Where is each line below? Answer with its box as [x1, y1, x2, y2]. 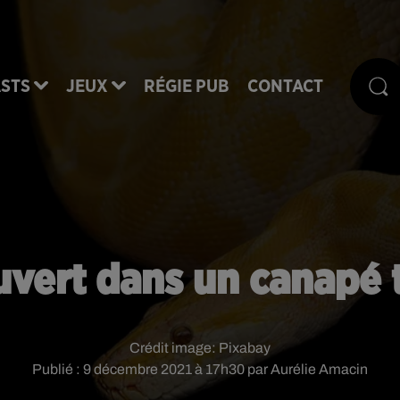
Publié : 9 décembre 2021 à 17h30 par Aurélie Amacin [32, 362, 368, 377]
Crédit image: [129, 340, 219, 355]
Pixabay [219, 340, 271, 355]
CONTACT [247, 77, 323, 96]
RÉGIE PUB [144, 77, 229, 96]
